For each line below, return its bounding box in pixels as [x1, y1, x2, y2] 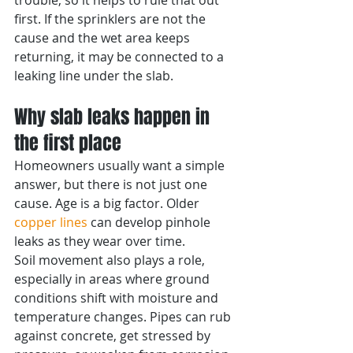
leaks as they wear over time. [14, 232, 185, 250]
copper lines [14, 214, 87, 231]
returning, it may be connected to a [14, 48, 227, 65]
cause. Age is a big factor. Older [14, 195, 203, 212]
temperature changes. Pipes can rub [14, 308, 234, 325]
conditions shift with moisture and [14, 289, 221, 307]
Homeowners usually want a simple [14, 157, 228, 174]
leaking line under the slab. [14, 67, 173, 84]
